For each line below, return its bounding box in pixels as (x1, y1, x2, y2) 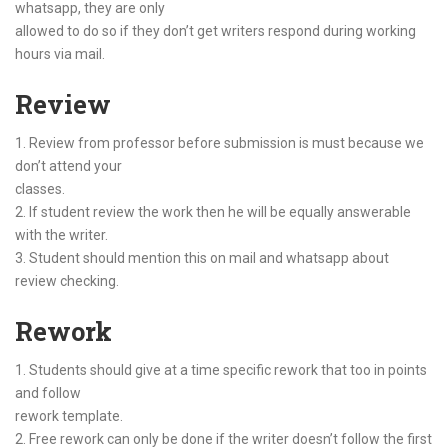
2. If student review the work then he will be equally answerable (15, 204, 411, 220)
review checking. (15, 273, 119, 289)
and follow (15, 385, 81, 401)
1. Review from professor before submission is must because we (15, 135, 424, 151)
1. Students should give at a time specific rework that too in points (15, 362, 427, 378)
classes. (15, 181, 65, 197)
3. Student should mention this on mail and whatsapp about (15, 250, 389, 266)
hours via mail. (15, 46, 105, 62)
